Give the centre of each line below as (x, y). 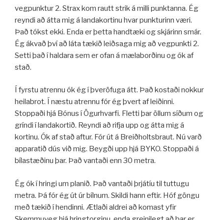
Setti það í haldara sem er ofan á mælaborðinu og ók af (104, 55)
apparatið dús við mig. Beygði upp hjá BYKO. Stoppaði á (107, 149)
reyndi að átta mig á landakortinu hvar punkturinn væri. (103, 20)
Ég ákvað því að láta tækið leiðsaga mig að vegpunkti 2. (107, 43)
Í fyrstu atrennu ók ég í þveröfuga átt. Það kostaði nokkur (109, 90)
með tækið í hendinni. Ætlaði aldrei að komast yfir (96, 207)
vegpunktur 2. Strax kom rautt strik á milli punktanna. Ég (107, 8)
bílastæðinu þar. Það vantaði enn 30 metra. (85, 161)
